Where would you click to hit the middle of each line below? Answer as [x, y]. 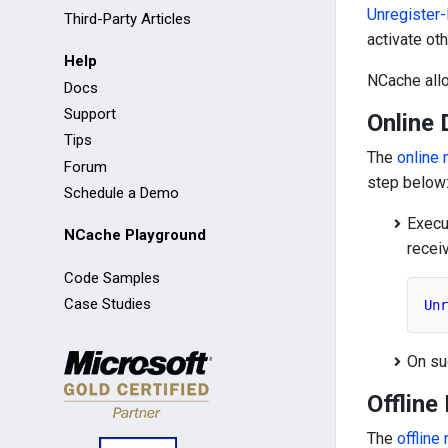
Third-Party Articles [127, 18]
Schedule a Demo [121, 193]
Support [90, 114]
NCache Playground [135, 235]
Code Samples [112, 277]
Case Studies [107, 304]
